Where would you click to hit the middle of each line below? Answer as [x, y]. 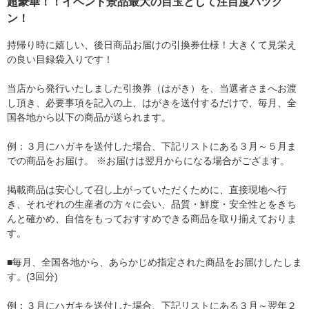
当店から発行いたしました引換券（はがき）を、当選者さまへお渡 [152, 88]
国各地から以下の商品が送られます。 [89, 117]
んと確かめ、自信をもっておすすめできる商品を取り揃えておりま [152, 219]
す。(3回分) [32, 277]
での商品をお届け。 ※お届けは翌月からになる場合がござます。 [148, 161]
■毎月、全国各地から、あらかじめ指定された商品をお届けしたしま [154, 262]
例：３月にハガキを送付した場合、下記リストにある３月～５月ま [152, 146]
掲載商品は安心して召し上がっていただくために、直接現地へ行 [147, 190]
